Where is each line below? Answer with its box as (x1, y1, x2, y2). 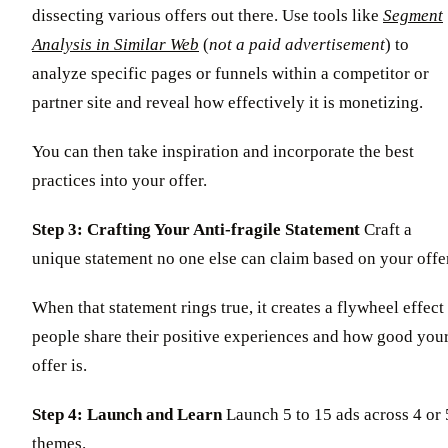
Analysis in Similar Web (32, 34, 199, 54)
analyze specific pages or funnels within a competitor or (32, 63, 429, 83)
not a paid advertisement (209, 34, 385, 54)
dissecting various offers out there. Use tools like (32, 5, 383, 25)
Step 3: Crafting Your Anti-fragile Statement (32, 219, 360, 239)
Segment (383, 5, 443, 25)
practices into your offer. (32, 170, 207, 190)
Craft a (360, 219, 412, 239)
